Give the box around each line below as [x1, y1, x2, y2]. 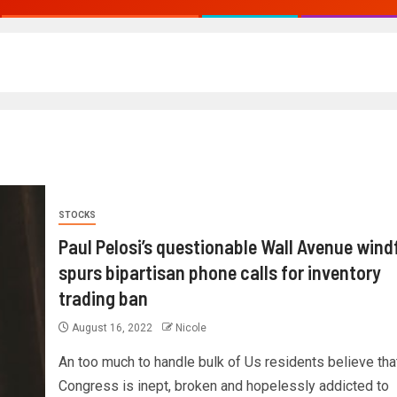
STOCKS [58, 209, 96, 220]
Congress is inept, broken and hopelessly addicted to [58, 377, 389, 394]
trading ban [58, 285, 148, 309]
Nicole [175, 321, 206, 334]
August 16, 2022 [68, 321, 155, 334]
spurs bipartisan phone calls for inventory [58, 260, 381, 284]
